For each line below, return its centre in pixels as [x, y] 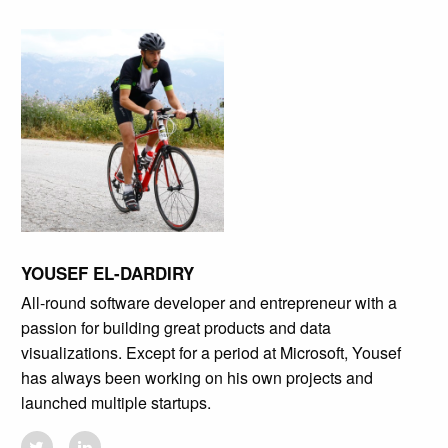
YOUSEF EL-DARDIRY [107, 273]
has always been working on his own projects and [196, 378]
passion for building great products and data [175, 328]
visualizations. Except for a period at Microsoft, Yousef [210, 353]
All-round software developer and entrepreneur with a [208, 303]
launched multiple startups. [115, 403]
